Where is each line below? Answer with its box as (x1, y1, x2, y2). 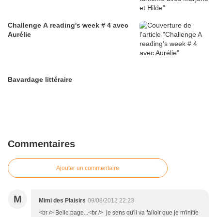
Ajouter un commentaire (56, 165, 119, 172)
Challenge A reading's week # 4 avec (8, 21, 128, 30)
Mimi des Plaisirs (39, 197, 86, 204)
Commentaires (8, 139, 75, 150)
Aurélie (8, 31, 31, 39)
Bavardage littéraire (8, 76, 72, 84)
